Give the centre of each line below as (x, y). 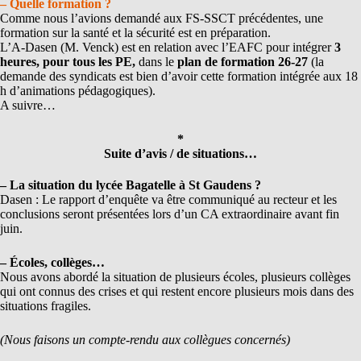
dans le (156, 61)
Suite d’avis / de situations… (180, 153)
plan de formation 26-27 (243, 61)
